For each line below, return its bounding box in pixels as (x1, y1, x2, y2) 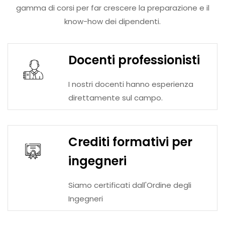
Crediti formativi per (68, 134, 192, 151)
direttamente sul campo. (68, 92, 163, 103)
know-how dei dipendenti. (64, 16, 161, 27)
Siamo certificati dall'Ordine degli (68, 180, 191, 191)
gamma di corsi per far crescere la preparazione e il (16, 3, 209, 14)
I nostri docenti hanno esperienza (68, 79, 193, 90)
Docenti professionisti (68, 52, 200, 69)
